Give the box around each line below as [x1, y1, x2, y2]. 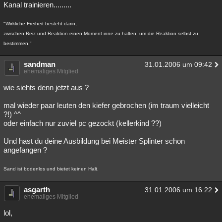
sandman [24, 60, 55, 68]
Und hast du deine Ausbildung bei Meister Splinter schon [3, 137, 185, 145]
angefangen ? [3, 146, 47, 154]
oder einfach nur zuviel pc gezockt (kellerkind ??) [3, 119, 162, 127]
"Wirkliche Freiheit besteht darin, [3, 21, 77, 26]
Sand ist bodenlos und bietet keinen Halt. [3, 166, 99, 171]
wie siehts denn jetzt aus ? [3, 83, 89, 92]
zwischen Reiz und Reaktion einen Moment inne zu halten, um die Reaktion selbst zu [3, 31, 198, 36]
